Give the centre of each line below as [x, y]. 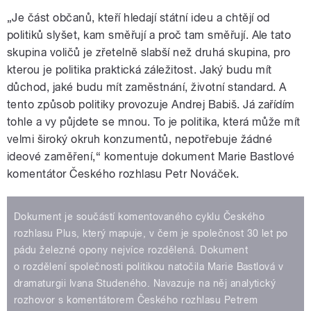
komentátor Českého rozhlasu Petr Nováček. [123, 174]
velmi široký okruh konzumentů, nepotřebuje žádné [140, 140]
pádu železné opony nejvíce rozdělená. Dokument [131, 250]
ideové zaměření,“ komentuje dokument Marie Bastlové [151, 157]
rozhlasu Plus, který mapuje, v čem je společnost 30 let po [151, 234]
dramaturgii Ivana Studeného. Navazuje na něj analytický [145, 284]
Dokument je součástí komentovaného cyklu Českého [140, 217]
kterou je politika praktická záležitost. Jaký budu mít [140, 70]
